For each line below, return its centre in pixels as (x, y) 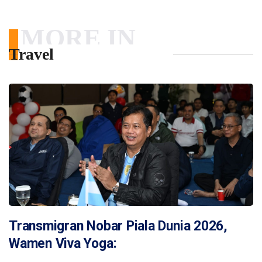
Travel (31, 54)
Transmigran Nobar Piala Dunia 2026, (118, 226)
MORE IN (78, 38)
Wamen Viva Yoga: (63, 243)
